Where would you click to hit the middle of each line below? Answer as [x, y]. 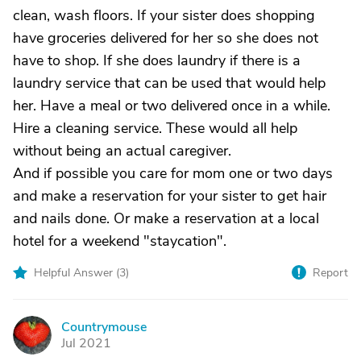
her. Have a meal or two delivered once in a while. [172, 106]
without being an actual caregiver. [122, 151]
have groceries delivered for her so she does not [166, 38]
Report [330, 273]
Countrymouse [104, 327]
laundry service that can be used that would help [169, 83]
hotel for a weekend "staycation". [120, 241]
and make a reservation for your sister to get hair [170, 196]
